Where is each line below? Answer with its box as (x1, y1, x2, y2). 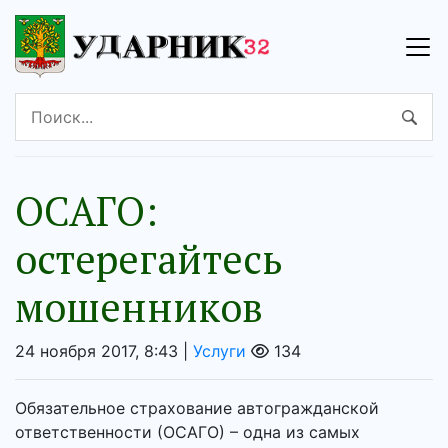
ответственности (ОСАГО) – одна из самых (15, 422, 360, 443)
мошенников (15, 280, 263, 334)
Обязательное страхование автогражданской (15, 398, 379, 419)
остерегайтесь (15, 232, 283, 286)
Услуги (193, 341, 246, 362)
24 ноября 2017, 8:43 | (15, 341, 193, 362)
